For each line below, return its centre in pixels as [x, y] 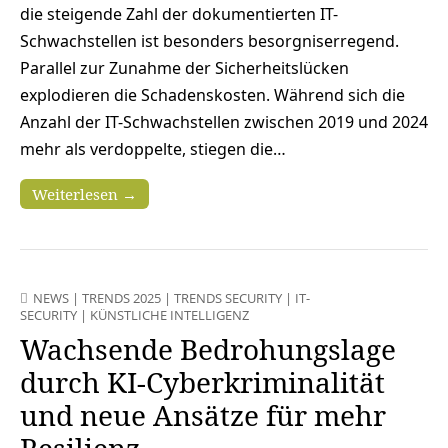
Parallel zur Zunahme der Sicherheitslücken [184, 67]
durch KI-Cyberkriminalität [202, 381]
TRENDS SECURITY [228, 297]
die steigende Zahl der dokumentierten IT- [179, 13]
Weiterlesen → [84, 193]
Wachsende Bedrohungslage [208, 348]
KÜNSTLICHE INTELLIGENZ [169, 314]
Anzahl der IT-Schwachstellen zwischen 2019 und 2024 [224, 121]
